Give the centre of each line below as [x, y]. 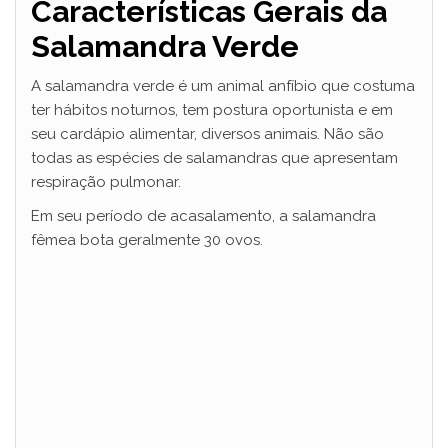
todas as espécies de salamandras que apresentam [214, 157]
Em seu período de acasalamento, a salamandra [203, 215]
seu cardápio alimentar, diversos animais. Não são [207, 133]
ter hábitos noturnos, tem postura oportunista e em [212, 109]
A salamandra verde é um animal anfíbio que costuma [223, 85]
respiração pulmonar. [106, 181]
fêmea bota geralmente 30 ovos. [147, 239]
